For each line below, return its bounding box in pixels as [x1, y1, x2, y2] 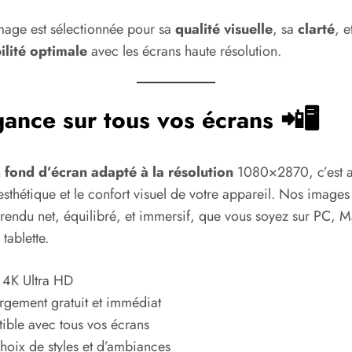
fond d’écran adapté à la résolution [5, 162, 237, 183]
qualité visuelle [175, 18, 273, 39]
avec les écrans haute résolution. [87, 40, 281, 61]
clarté [298, 18, 335, 39]
